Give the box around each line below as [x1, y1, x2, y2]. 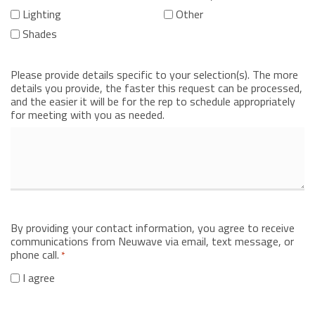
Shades [22, 25, 57, 42]
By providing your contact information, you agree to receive [11, 219, 295, 236]
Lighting [22, 5, 61, 22]
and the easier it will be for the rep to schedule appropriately [11, 92, 295, 110]
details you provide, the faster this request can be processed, [11, 79, 302, 96]
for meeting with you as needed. [11, 105, 165, 123]
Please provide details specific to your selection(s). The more [11, 65, 298, 83]
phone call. [11, 245, 59, 263]
